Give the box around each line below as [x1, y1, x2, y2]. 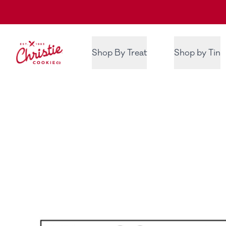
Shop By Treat [92, 47, 147, 59]
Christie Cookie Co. [16, 41, 93, 52]
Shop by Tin [174, 47, 220, 59]
